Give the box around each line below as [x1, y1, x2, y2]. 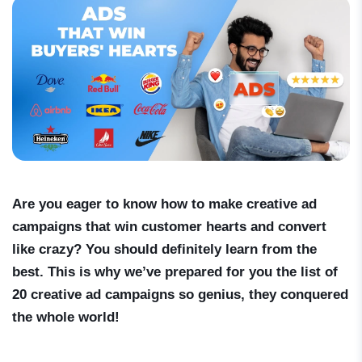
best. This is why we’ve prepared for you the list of [12, 264, 338, 280]
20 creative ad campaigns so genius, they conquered [12, 287, 348, 303]
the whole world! [12, 309, 124, 326]
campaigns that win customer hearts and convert [12, 219, 326, 235]
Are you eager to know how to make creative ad [12, 196, 317, 213]
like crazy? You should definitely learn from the [12, 242, 317, 258]
